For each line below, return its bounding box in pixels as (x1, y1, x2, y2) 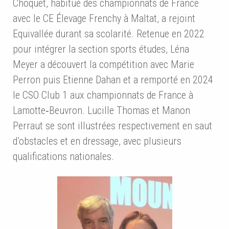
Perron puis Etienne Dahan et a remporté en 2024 (13, 74, 213, 86)
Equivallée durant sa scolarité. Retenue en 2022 (13, 28, 204, 40)
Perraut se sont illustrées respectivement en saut (13, 120, 212, 132)
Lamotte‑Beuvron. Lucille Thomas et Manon (13, 104, 190, 117)
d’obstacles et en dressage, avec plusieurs (13, 135, 181, 148)
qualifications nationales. (13, 150, 114, 163)
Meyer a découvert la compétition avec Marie (13, 58, 194, 71)
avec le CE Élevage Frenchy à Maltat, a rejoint (13, 12, 195, 25)
